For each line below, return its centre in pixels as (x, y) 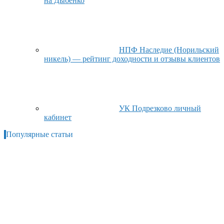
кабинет (58, 117)
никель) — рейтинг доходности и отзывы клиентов (132, 58)
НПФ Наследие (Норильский (169, 49)
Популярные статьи (39, 134)
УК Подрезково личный (160, 108)
